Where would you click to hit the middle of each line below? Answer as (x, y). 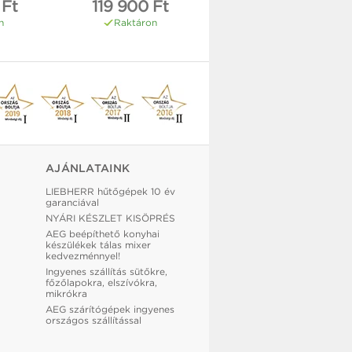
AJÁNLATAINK (88, 169)
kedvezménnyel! (83, 256)
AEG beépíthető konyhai (103, 234)
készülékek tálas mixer (98, 245)
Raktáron (135, 23)
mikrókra (66, 294)
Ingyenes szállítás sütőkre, (106, 272)
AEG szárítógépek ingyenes (110, 310)
